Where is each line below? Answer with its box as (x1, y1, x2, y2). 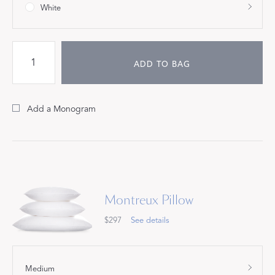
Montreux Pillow (104, 191, 193, 209)
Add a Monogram (27, 104, 96, 115)
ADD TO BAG (133, 60, 190, 70)
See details (131, 215, 169, 225)
